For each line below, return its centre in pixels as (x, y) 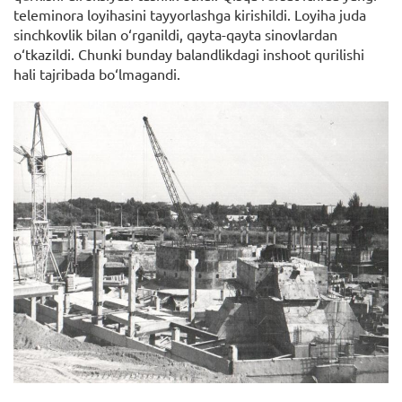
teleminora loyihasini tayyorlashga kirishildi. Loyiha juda (190, 15)
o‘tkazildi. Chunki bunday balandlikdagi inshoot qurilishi (189, 54)
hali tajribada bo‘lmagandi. (97, 74)
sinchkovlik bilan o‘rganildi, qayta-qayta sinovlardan (175, 35)
